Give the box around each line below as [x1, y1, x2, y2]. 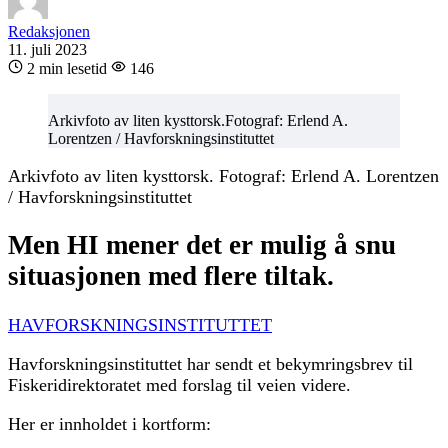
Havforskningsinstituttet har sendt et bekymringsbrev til [8, 353, 413, 374]
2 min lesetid [23, 59, 111, 77]
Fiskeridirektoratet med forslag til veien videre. [8, 374, 351, 395]
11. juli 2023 [8, 40, 87, 58]
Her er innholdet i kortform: [8, 413, 211, 434]
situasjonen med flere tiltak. [8, 261, 334, 292]
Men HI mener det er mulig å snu [8, 230, 396, 261]
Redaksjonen [8, 22, 90, 40]
